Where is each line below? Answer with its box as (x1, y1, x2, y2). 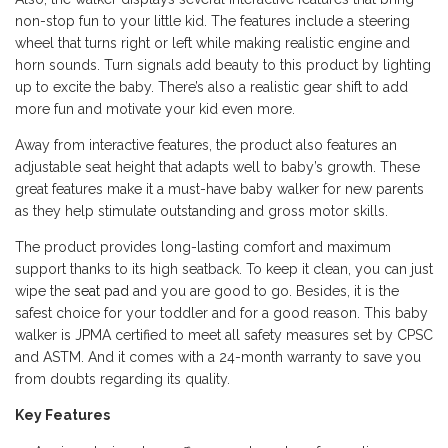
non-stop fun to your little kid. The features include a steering (15, 13, 410, 29)
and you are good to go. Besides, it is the (129, 283, 399, 299)
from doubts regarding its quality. (15, 371, 230, 387)
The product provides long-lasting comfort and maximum (15, 239, 391, 255)
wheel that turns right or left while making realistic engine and (15, 35, 410, 51)
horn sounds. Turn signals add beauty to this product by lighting (15, 57, 431, 73)
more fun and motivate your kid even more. (15, 101, 295, 117)
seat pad (74, 283, 129, 299)
